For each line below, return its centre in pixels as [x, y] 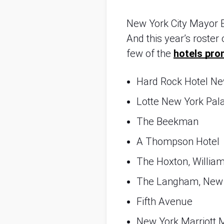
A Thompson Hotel [178, 141]
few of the [150, 53]
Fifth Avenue [164, 201]
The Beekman [167, 121]
